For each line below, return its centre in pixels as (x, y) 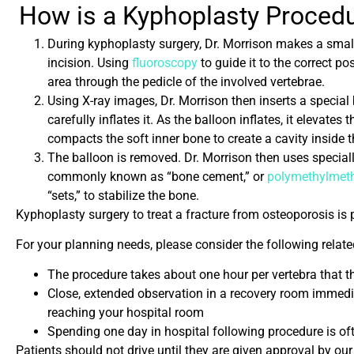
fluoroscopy (165, 62)
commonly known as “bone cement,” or (157, 176)
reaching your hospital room (126, 313)
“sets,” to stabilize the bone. (123, 195)
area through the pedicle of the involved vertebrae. (186, 81)
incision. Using (90, 62)
